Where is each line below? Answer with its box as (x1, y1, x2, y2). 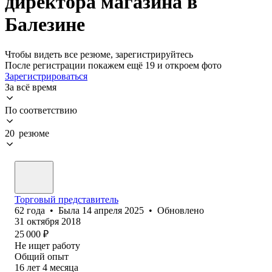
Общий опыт (15, 251, 69, 262)
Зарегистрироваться (5, 70, 87, 81)
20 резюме (5, 127, 49, 138)
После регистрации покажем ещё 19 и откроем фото (5, 59, 222, 70)
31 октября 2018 (15, 216, 81, 226)
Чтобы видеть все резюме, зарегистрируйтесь (5, 49, 193, 59)
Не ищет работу (15, 240, 80, 251)
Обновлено (157, 205, 204, 216)
